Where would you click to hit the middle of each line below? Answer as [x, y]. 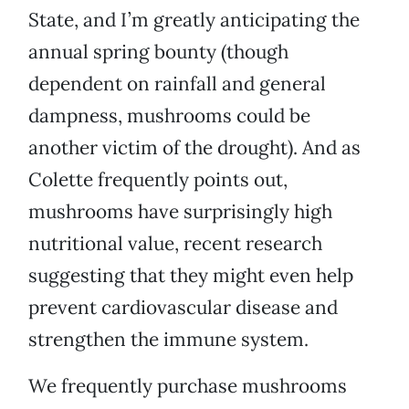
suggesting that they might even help [191, 276]
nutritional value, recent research [175, 244]
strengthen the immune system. [168, 340]
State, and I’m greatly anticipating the [194, 20]
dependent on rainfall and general [177, 84]
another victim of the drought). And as [194, 148]
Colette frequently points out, [158, 180]
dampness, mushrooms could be [169, 116]
